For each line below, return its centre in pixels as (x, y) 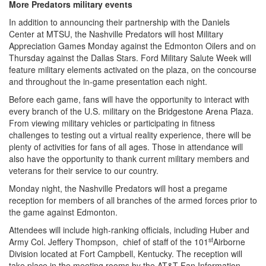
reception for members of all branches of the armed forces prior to (133, 200)
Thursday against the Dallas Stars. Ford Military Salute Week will (130, 57)
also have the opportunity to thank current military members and (129, 158)
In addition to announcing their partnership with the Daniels (119, 22)
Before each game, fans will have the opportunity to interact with (129, 99)
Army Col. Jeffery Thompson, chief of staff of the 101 (109, 241)
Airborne (229, 241)
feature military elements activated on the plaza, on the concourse (133, 69)
